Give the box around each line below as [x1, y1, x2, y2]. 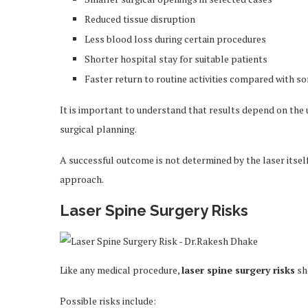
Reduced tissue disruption [85, 12, 195, 25]
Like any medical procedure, [60, 263, 181, 276]
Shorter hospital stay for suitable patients [85, 52, 267, 65]
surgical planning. [60, 122, 137, 135]
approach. [60, 173, 104, 186]
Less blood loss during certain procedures [85, 32, 266, 45]
